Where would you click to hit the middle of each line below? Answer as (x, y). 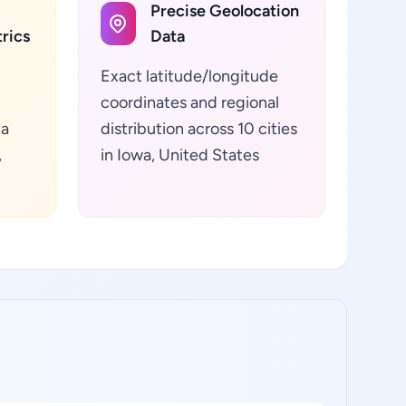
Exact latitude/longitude (189, 76)
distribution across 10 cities (198, 129)
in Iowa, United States (179, 155)
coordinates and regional (189, 102)
